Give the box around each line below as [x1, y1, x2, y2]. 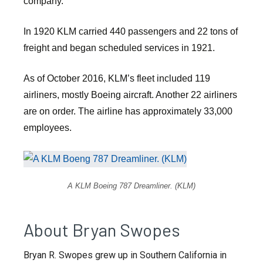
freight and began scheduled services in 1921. [23, 43, 215, 53]
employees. [23, 123, 72, 133]
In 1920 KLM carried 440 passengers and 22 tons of [23, 26, 238, 37]
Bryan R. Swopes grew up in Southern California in [23, 249, 227, 261]
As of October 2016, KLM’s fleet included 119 [23, 73, 210, 84]
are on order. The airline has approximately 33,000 [23, 106, 232, 117]
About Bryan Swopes [23, 218, 180, 240]
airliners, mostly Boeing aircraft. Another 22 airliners [23, 90, 237, 100]
